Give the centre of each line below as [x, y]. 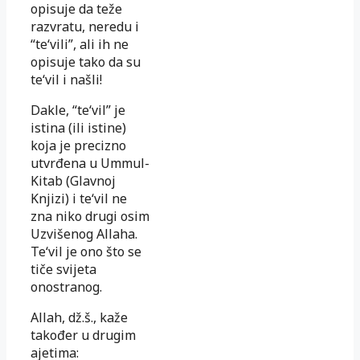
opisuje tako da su [86, 61]
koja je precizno [78, 145]
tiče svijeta [63, 269]
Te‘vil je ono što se [86, 251]
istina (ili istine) [78, 127]
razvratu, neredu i [85, 26]
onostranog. [66, 286]
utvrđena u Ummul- [90, 163]
